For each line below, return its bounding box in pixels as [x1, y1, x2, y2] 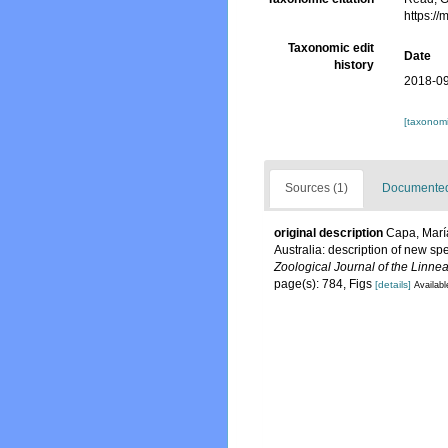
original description [274, 226, 383, 241]
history [334, 58, 375, 73]
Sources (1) [285, 181, 348, 196]
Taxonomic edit [288, 41, 375, 56]
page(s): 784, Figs [274, 277, 375, 292]
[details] [375, 279, 411, 291]
